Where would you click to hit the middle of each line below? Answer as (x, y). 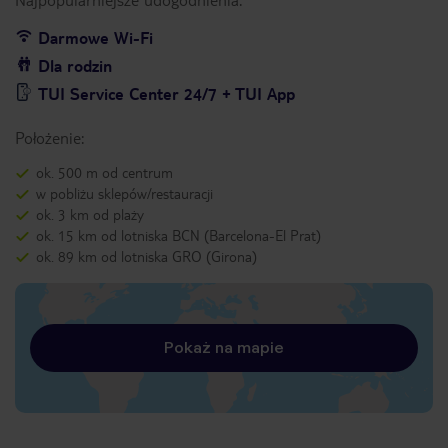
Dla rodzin (75, 65)
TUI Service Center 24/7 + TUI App (166, 93)
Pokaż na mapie (224, 347)
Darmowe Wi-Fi (95, 37)
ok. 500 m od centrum (104, 172)
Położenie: (49, 137)
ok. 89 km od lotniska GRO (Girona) (146, 256)
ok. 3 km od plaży (90, 214)
